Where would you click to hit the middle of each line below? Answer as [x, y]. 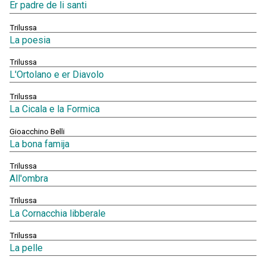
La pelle [26, 248]
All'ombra [29, 179]
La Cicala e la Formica [55, 109]
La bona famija [39, 144]
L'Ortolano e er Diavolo [57, 75]
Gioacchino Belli [37, 131]
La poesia [30, 40]
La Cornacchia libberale [58, 213]
